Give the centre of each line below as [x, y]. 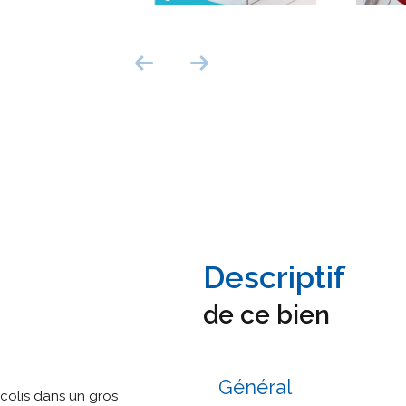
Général [255, 387]
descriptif [285, 278]
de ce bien [266, 315]
